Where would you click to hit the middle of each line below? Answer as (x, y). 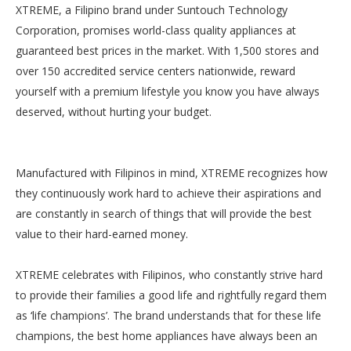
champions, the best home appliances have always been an (166, 336)
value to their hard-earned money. (102, 234)
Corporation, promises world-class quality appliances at (156, 30)
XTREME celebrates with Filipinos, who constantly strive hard (169, 275)
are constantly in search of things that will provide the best (164, 213)
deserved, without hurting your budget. (114, 112)
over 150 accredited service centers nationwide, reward (156, 71)
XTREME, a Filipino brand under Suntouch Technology (152, 10)
